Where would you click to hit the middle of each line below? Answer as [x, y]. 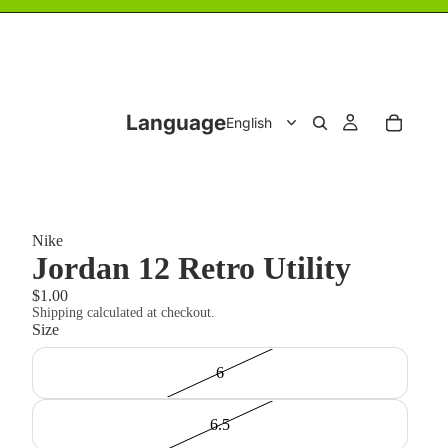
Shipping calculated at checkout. [123, 312]
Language [175, 122]
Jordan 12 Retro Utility [191, 268]
